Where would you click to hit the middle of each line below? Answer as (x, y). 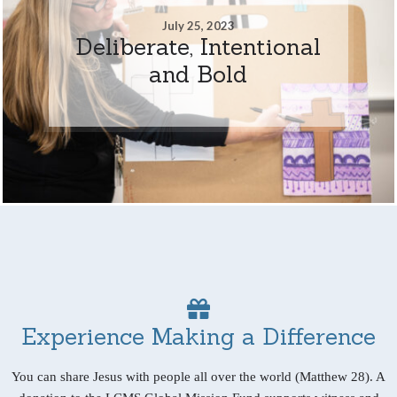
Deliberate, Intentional (198, 46)
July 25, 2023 (198, 25)
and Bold (198, 74)
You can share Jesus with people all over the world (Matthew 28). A (198, 376)
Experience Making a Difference (198, 336)
